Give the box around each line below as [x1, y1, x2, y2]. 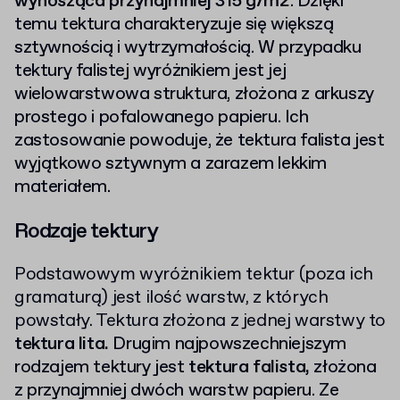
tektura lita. [14, 332, 113, 356]
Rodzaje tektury [14, 217, 158, 246]
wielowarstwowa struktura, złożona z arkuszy [14, 82, 374, 106]
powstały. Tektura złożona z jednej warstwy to [14, 309, 387, 333]
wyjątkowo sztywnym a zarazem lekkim [14, 152, 328, 176]
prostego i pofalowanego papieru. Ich [14, 105, 309, 129]
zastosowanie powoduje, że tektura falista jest [14, 129, 385, 153]
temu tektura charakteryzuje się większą [14, 12, 334, 37]
